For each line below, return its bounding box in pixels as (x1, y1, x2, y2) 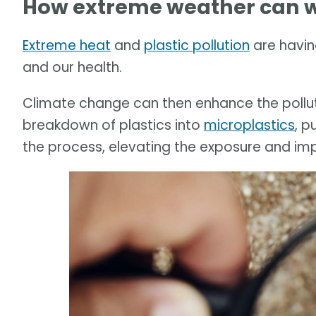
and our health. (23, 58, 122, 78)
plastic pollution (144, 36, 250, 56)
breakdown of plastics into (23, 115, 204, 135)
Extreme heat (23, 36, 111, 56)
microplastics (204, 115, 295, 135)
